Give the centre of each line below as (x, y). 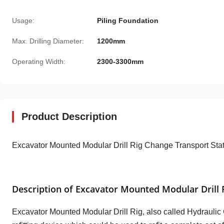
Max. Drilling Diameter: (48, 41)
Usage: (23, 20)
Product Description (69, 116)
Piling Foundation (128, 20)
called (174, 212)
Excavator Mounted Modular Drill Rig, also (87, 212)
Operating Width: (39, 61)
